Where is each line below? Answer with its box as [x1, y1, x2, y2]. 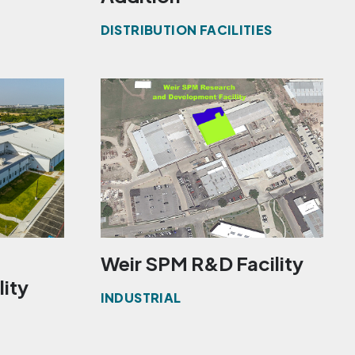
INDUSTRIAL [100, 289, 181, 307]
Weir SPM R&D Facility [100, 251, 303, 276]
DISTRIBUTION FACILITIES [100, 21, 273, 39]
